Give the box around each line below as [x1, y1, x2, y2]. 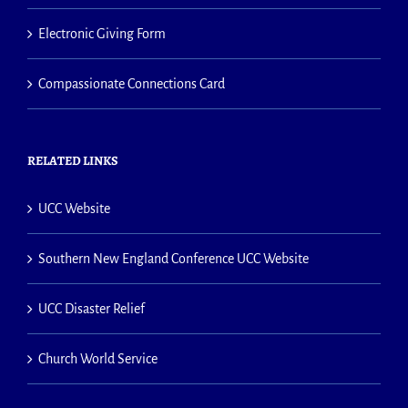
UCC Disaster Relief [38, 301, 145, 316]
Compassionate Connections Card [38, 76, 225, 91]
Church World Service [38, 351, 158, 366]
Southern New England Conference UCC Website [38, 250, 309, 266]
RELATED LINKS [27, 151, 118, 169]
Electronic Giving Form [38, 25, 166, 41]
